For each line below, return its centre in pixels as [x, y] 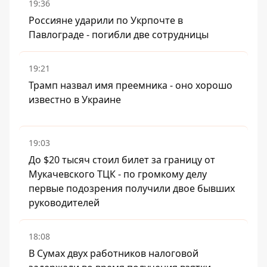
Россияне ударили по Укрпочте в [106, 21]
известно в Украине [75, 100]
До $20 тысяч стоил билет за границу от [122, 160]
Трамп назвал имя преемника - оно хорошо [131, 86]
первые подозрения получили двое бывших [132, 189]
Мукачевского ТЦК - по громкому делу [118, 174]
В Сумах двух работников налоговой [114, 254]
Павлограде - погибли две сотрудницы [119, 35]
